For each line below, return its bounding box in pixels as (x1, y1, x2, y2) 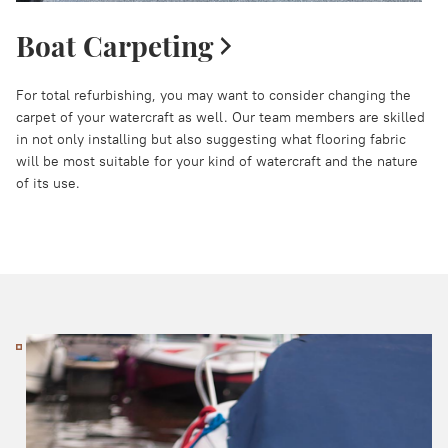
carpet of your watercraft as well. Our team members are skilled (16, 108, 425, 126)
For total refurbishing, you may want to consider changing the (16, 86, 411, 104)
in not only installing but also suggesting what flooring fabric (16, 130, 406, 148)
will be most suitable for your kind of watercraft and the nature (16, 152, 418, 170)
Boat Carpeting (16, 27, 213, 64)
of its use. (16, 174, 80, 192)
